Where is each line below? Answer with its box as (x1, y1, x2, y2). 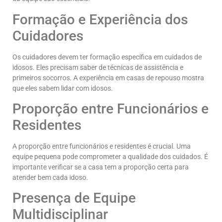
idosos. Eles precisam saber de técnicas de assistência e (12, 63, 183, 71)
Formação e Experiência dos (12, 11, 188, 28)
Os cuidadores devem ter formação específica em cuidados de (12, 53, 202, 61)
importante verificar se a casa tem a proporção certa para (12, 163, 189, 171)
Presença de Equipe (12, 190, 136, 207)
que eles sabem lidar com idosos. (12, 84, 113, 92)
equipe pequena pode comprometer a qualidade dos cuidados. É (12, 153, 208, 161)
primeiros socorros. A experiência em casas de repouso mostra (12, 73, 204, 82)
